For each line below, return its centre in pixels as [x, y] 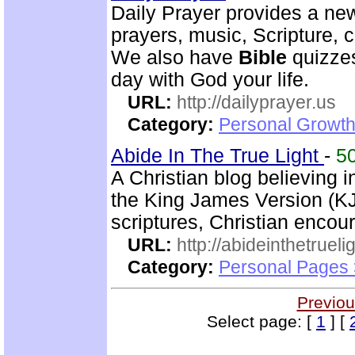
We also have [175, 57]
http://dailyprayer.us [256, 102]
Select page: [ [261, 321]
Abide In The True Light [218, 156]
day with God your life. [210, 80]
